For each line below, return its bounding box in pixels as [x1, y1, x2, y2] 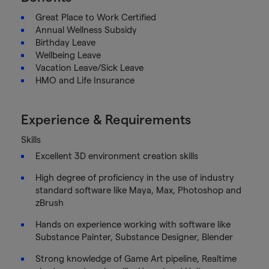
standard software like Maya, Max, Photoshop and [35, 185, 241, 195]
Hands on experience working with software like [35, 219, 231, 229]
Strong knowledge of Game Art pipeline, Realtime [35, 253, 237, 264]
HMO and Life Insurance [35, 75, 134, 85]
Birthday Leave [35, 37, 95, 47]
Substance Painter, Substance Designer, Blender [35, 232, 235, 242]
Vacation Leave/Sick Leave [35, 62, 144, 73]
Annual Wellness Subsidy [35, 25, 137, 35]
